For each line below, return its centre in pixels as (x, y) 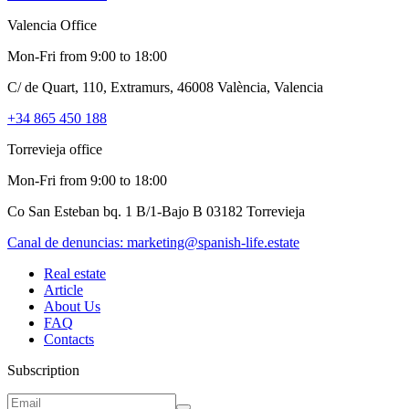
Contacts (69, 339)
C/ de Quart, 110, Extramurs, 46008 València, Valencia (165, 87)
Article (63, 289)
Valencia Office (52, 25)
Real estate (75, 273)
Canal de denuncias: (67, 242)
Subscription (43, 370)
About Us (72, 306)
